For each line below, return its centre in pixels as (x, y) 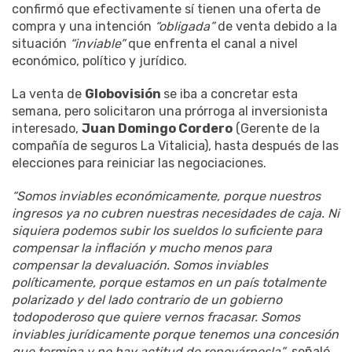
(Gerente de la (276, 128)
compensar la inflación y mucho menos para (142, 247)
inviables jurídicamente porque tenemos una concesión (175, 334)
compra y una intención (83, 26)
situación (41, 43)
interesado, (47, 128)
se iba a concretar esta (231, 93)
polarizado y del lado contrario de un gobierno (147, 299)
